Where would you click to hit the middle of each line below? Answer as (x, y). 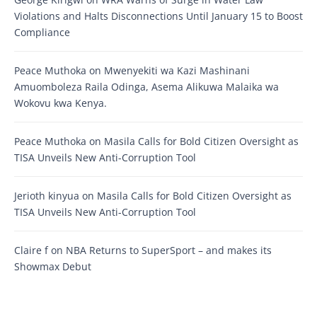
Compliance (42, 32)
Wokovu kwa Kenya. (60, 103)
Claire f (31, 250)
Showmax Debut (54, 266)
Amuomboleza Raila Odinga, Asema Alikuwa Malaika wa (146, 86)
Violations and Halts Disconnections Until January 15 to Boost (158, 16)
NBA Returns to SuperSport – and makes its (169, 250)
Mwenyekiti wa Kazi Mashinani (177, 70)
